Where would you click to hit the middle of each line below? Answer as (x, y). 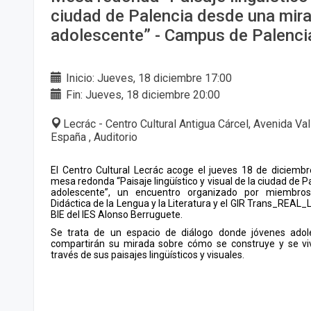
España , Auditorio (94, 137)
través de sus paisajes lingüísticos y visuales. (148, 255)
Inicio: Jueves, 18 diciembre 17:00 (148, 78)
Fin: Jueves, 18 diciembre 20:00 (142, 95)
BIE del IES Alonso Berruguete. (117, 215)
